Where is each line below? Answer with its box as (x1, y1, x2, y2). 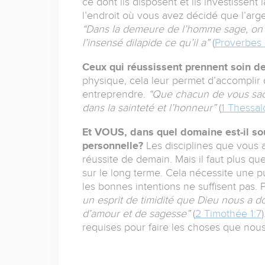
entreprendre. (82, 88, 148, 101)
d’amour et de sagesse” (82, 208, 190, 220)
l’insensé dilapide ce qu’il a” (82, 37, 209, 49)
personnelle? (82, 140, 143, 152)
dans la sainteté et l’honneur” (82, 102, 216, 114)
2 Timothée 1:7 (195, 208, 261, 220)
